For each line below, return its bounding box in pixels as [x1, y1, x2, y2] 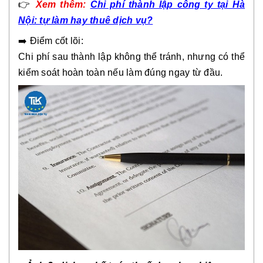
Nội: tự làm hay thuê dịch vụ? [18, 15, 153, 25]
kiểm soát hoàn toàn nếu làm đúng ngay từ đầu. [18, 67, 223, 77]
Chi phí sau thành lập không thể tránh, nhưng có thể [18, 51, 245, 62]
